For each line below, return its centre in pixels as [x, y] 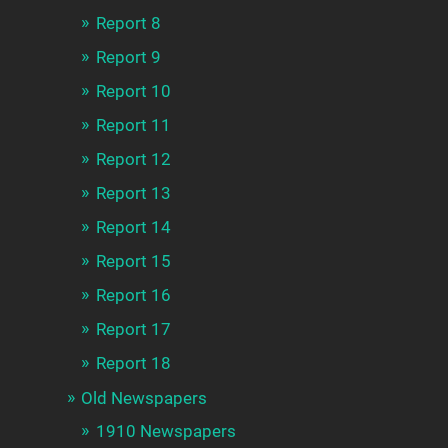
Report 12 [134, 159]
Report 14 [134, 227]
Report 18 [134, 363]
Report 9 [129, 57]
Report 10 [134, 91]
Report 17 [134, 329]
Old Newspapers [144, 398]
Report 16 [134, 295]
